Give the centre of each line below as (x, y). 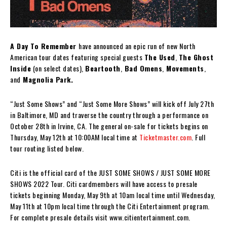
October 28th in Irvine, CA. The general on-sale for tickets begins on (109, 126)
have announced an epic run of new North (137, 46)
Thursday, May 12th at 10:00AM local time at (75, 137)
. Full (198, 137)
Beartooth (103, 68)
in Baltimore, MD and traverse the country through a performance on (109, 115)
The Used (160, 57)
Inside (21, 68)
